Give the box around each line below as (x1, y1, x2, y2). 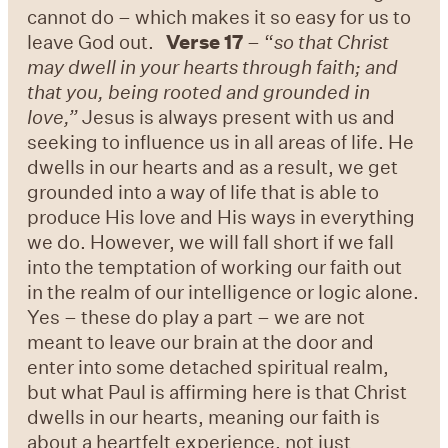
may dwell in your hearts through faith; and (27, 54, 399, 80)
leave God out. (27, 29, 167, 55)
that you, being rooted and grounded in (27, 79, 371, 105)
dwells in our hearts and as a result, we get (27, 154, 399, 180)
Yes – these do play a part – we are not (27, 304, 366, 330)
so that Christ (274, 29, 390, 55)
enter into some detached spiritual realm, (27, 354, 390, 380)
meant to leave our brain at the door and (27, 329, 375, 355)
